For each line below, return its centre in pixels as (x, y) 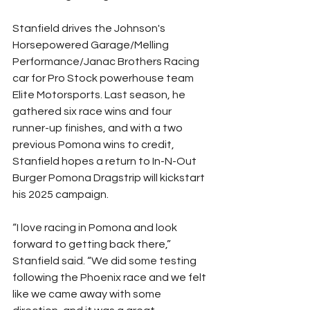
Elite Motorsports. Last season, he (100, 94)
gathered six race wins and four (93, 111)
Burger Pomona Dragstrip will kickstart (110, 177)
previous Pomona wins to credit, (94, 144)
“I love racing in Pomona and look (96, 227)
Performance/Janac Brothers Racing (107, 61)
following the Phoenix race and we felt (110, 277)
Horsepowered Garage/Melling (92, 45)
